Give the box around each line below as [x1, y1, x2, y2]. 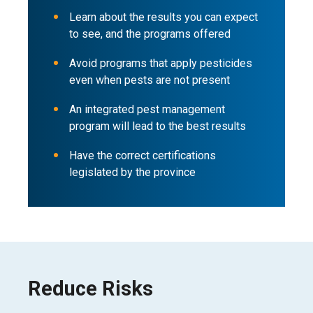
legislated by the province [69, 166, 196, 179]
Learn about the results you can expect [69, 10, 258, 24]
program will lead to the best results [69, 119, 246, 133]
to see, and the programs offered [69, 27, 231, 41]
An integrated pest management [69, 103, 225, 116]
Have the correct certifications [69, 149, 216, 162]
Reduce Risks [28, 277, 153, 300]
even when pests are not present [69, 73, 230, 87]
